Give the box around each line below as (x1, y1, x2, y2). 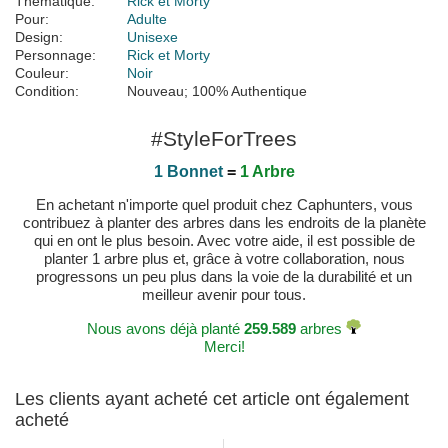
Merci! (203, 338, 245, 356)
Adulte (127, 11, 167, 28)
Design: (15, 29, 63, 46)
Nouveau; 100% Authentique (127, 83, 307, 100)
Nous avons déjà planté (87, 320, 244, 338)
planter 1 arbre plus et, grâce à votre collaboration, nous (43, 250, 405, 268)
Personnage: (15, 47, 96, 64)
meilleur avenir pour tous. (142, 286, 306, 304)
